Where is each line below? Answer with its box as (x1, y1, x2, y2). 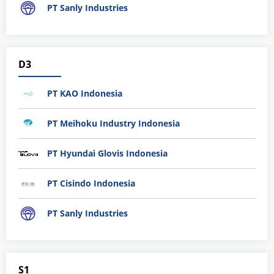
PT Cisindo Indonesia (47, 177, 135, 190)
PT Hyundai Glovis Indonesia (47, 147, 168, 160)
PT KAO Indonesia (47, 87, 122, 100)
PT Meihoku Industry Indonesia (47, 117, 180, 130)
